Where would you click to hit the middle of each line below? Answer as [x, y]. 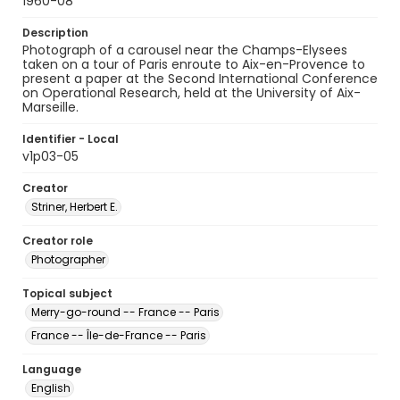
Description [55, 33]
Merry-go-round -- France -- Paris [125, 312]
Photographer [68, 259]
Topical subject [67, 293]
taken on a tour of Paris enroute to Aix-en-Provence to [194, 64]
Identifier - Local [71, 139]
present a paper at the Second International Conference [200, 79]
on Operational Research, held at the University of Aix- [192, 93]
